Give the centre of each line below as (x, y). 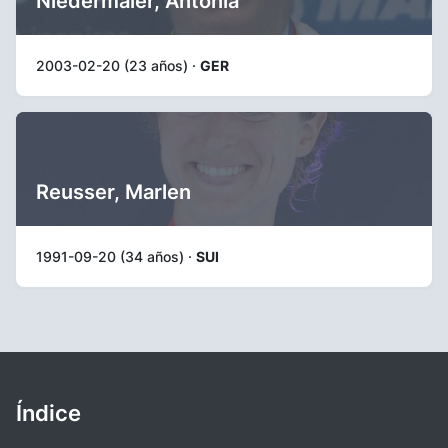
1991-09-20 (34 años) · (116, 256)
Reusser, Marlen (113, 192)
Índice (48, 413)
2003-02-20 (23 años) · (118, 65)
